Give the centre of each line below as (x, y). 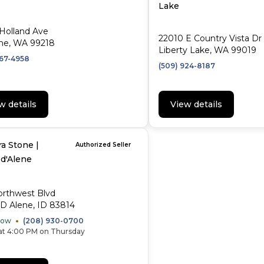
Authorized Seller (103, 145)
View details (196, 104)
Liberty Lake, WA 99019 (207, 50)
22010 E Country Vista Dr (210, 38)
